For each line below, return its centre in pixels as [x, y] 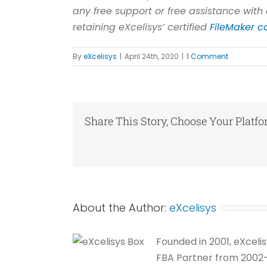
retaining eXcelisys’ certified [141, 27]
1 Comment [207, 56]
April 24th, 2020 [152, 56]
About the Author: [121, 207]
